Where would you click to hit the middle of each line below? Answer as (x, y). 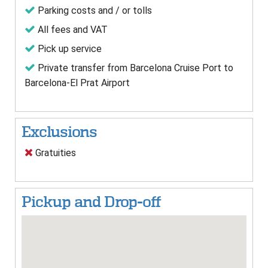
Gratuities (54, 153)
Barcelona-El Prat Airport (77, 83)
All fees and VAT (71, 30)
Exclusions (59, 132)
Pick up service (68, 49)
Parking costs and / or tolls (94, 11)
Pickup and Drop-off (91, 202)
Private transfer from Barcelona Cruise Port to (134, 68)
